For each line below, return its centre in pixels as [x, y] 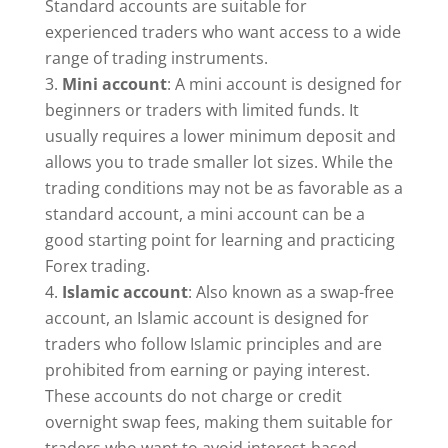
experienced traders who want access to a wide [222, 32]
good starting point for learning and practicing [219, 240]
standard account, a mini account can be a [204, 214]
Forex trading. [97, 266]
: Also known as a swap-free [290, 292]
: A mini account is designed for [284, 84]
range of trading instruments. [156, 58]
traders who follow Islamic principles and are [213, 344]
